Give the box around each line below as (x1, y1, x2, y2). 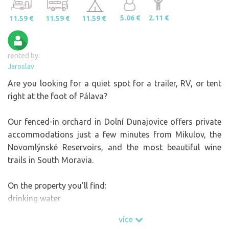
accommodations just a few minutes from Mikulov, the (8, 129, 221, 139)
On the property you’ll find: (8, 180, 106, 190)
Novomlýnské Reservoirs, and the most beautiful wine (8, 142, 221, 152)
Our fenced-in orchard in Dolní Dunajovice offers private (8, 117, 221, 126)
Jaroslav (8, 62, 34, 71)
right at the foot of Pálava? (8, 91, 107, 101)
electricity (8, 206, 43, 216)
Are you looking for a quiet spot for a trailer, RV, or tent (8, 78, 221, 88)
